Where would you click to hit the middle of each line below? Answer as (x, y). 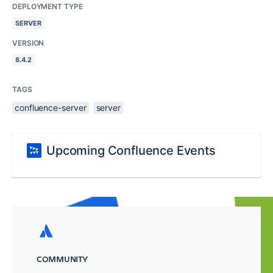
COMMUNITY (62, 259)
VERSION (28, 43)
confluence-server (51, 107)
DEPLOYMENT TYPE (48, 6)
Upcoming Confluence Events (131, 150)
